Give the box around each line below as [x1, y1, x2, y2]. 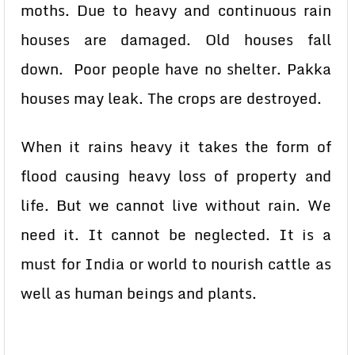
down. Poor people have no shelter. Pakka [21, 57, 331, 81]
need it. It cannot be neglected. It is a [21, 223, 331, 246]
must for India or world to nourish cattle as [21, 252, 331, 276]
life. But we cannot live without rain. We [21, 193, 331, 217]
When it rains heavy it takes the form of [21, 135, 331, 158]
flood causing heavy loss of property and [21, 164, 331, 188]
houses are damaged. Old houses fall [21, 28, 331, 52]
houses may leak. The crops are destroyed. [21, 86, 322, 110]
